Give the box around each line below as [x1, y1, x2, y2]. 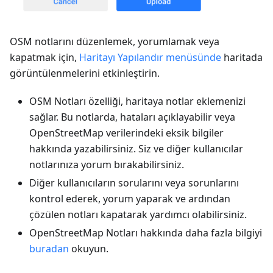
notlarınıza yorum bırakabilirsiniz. [29, 157, 184, 171]
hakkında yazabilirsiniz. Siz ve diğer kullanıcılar [29, 141, 243, 155]
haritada [221, 50, 263, 64]
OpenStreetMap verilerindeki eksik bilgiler [29, 126, 224, 140]
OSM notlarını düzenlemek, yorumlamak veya [10, 34, 219, 48]
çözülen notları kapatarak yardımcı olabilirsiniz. [29, 207, 247, 221]
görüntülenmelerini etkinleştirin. [10, 66, 160, 80]
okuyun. [69, 241, 108, 255]
